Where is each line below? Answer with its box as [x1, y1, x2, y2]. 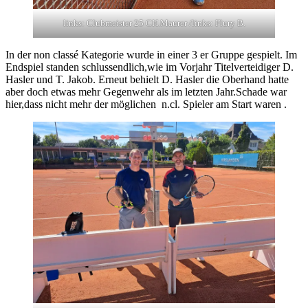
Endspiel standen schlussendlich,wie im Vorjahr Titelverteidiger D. [5, 61, 294, 74]
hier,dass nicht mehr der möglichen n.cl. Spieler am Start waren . [5, 98, 287, 111]
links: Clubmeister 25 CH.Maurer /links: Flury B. [63, 18, 245, 29]
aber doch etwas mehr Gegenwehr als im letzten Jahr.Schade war [5, 86, 287, 98]
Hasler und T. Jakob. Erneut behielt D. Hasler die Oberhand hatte [5, 74, 289, 86]
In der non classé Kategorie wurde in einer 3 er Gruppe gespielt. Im [5, 49, 297, 61]
